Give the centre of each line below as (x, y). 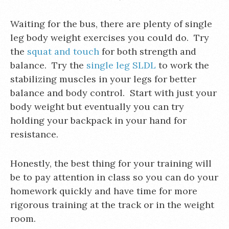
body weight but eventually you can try (97, 107)
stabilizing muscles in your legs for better (103, 79)
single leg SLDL (121, 65)
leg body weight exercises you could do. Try (110, 38)
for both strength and (148, 51)
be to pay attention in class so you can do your (114, 177)
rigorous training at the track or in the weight (112, 205)
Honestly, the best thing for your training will (111, 163)
